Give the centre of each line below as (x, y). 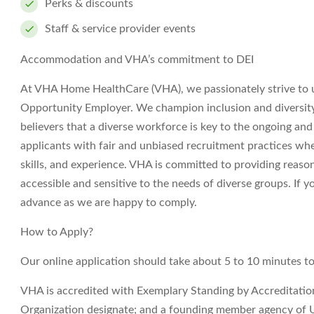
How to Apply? (57, 232)
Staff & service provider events (120, 29)
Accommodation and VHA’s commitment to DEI (137, 60)
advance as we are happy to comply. (109, 203)
